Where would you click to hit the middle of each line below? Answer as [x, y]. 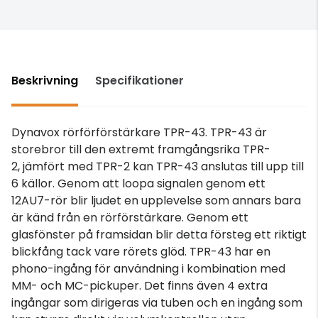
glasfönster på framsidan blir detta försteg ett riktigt [159, 234]
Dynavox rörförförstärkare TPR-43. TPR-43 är [139, 132]
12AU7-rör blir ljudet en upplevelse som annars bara [156, 200]
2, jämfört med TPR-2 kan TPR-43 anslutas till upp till [158, 166]
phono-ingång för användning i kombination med [148, 268]
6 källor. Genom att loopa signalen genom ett [138, 183]
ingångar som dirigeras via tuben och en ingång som [157, 302]
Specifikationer [139, 80]
